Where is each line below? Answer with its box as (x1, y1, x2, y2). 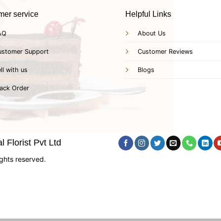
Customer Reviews (138, 47, 193, 55)
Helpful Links (125, 9, 171, 18)
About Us (138, 29, 166, 37)
